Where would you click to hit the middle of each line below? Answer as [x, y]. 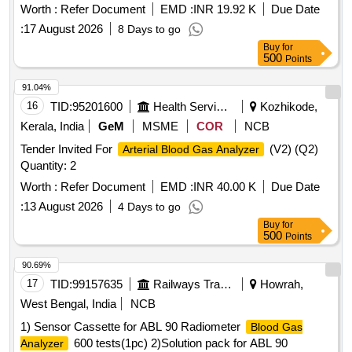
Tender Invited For [68, 149]
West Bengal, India [68, 304]
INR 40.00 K [225, 187]
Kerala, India [52, 126]
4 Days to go [149, 207]
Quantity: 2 [48, 166]
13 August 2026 [63, 207]
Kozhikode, [287, 107]
